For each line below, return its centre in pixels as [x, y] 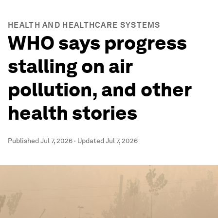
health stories [73, 113]
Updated [91, 141]
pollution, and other [100, 90]
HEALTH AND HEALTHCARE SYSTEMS [84, 25]
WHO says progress [97, 43]
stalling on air [70, 66]
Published [24, 141]
